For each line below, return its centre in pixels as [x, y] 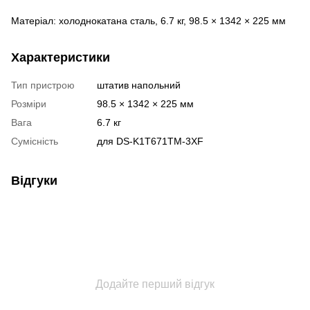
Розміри [29, 103]
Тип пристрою [43, 85]
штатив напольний [139, 85]
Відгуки [34, 180]
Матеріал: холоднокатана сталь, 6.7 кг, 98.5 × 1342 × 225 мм [148, 20]
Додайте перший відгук [155, 284]
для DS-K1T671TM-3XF [150, 141]
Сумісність [35, 141]
